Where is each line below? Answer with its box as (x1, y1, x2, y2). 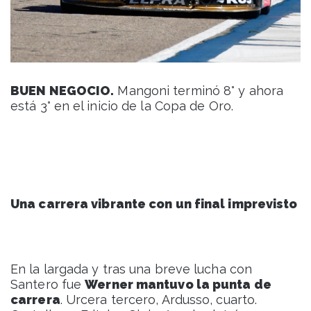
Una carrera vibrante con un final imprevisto (10, 196, 298, 212)
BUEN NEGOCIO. (10, 83, 115, 99)
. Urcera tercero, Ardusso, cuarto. (60, 292, 258, 308)
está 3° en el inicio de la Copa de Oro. (10, 99, 233, 114)
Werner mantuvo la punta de (85, 277, 271, 292)
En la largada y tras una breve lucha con (10, 262, 253, 277)
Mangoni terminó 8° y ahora (114, 83, 284, 99)
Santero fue (10, 277, 85, 292)
